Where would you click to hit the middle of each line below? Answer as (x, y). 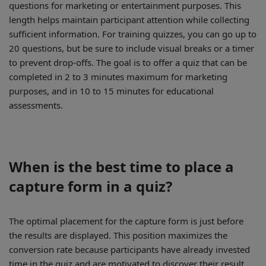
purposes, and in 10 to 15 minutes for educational (111, 91)
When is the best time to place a (121, 167)
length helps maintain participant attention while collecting (129, 20)
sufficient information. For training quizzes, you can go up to (133, 34)
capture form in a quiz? (91, 186)
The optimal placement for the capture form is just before (126, 221)
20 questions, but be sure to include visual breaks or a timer (132, 48)
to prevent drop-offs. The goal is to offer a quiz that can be (128, 62)
